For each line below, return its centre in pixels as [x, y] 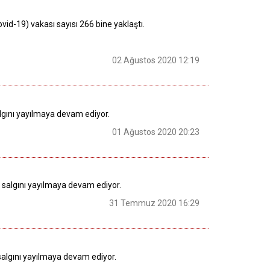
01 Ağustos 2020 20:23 [156, 132]
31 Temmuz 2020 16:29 [154, 203]
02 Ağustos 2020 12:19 [156, 61]
